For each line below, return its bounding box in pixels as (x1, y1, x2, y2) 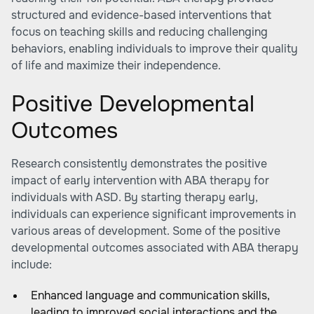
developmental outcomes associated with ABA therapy (11, 240, 299, 255)
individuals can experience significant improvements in (11, 207, 296, 221)
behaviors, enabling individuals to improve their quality (11, 41, 298, 56)
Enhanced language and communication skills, (31, 288, 270, 303)
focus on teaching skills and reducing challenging (11, 25, 268, 39)
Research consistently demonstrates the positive (11, 156, 267, 171)
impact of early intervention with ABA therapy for (11, 173, 269, 188)
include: (11, 257, 52, 272)
